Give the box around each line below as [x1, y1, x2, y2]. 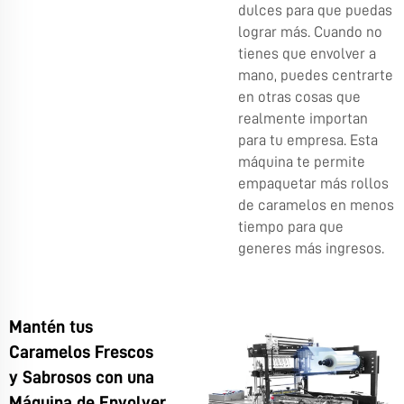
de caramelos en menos [238, 197, 394, 213]
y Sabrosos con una [9, 367, 154, 386]
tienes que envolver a [238, 45, 376, 61]
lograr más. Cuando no [238, 23, 382, 40]
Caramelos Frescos [9, 342, 153, 361]
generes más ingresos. [238, 240, 384, 256]
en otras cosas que [238, 88, 361, 105]
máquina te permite [238, 153, 365, 170]
